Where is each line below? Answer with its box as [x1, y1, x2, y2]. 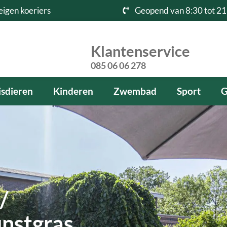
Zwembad [113, 85, 157, 97]
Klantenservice [90, 42, 190, 60]
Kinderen [53, 85, 93, 97]
